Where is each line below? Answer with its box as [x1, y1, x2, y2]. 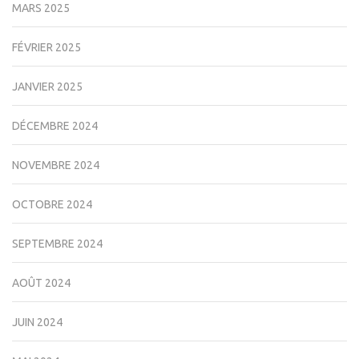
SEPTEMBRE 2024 [12, 237, 103, 251]
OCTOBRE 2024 [12, 198, 92, 212]
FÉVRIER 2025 [12, 41, 81, 54]
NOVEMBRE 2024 [12, 159, 99, 172]
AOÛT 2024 [12, 276, 71, 290]
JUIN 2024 [12, 316, 63, 329]
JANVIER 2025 [12, 80, 83, 94]
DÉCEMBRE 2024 [12, 119, 98, 133]
